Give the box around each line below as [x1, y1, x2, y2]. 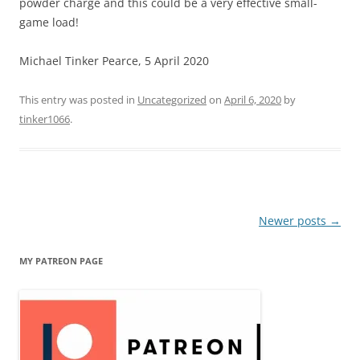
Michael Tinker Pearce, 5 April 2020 [19, 52, 209, 68]
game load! [19, 14, 79, 30]
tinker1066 [19, 111, 70, 126]
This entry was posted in [19, 92, 137, 107]
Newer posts [259, 212, 329, 228]
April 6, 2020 [224, 92, 281, 107]
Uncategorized [137, 92, 207, 107]
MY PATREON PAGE [19, 254, 103, 267]
